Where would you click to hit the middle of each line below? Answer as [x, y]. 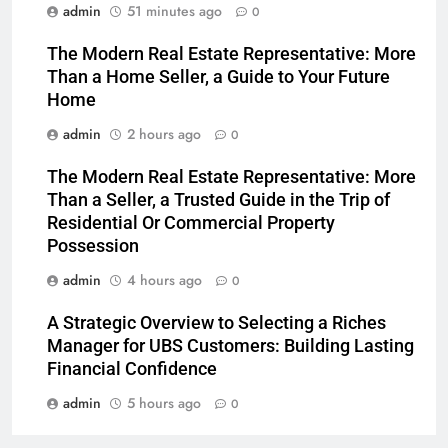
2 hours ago [164, 134]
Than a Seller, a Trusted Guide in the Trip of [218, 200]
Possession [93, 246]
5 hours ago [164, 403]
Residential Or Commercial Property [191, 223]
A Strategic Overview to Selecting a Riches [216, 323]
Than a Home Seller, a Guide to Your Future [218, 77]
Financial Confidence [132, 369]
